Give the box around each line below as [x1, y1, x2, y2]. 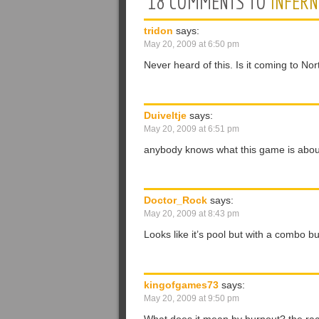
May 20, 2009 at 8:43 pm [144, 209, 239, 219]
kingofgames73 [144, 279, 219, 291]
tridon [144, 25, 173, 36]
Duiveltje [144, 110, 187, 121]
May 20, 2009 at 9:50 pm [144, 293, 239, 303]
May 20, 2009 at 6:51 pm [144, 124, 239, 134]
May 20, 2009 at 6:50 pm [144, 39, 239, 49]
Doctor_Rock [144, 194, 207, 206]
